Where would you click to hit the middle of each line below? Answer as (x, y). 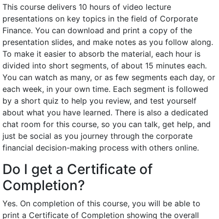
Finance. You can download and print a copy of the (97, 30)
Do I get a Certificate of (77, 169)
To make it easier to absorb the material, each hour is (101, 54)
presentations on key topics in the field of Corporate (100, 19)
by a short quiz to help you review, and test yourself (99, 101)
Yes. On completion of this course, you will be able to (101, 203)
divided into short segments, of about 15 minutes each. (105, 66)
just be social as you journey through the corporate (98, 136)
